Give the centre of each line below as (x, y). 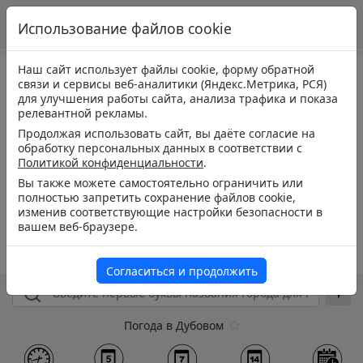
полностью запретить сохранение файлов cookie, (157, 197)
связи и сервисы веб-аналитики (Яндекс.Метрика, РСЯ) (172, 84)
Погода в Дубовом (173, 325)
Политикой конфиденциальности (111, 162)
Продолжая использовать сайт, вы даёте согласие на (167, 133)
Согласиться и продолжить (181, 271)
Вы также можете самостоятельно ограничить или (160, 183)
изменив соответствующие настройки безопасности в (170, 212)
